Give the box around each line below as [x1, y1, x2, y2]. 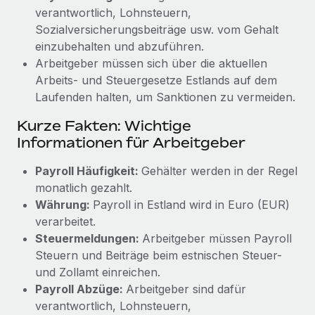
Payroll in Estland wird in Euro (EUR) [93, 197, 290, 212]
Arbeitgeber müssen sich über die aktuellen [35, 56, 267, 70]
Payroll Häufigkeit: [35, 163, 141, 178]
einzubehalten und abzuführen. [35, 39, 204, 53]
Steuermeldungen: [35, 231, 142, 245]
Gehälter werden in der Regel [141, 163, 297, 178]
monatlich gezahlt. [35, 180, 132, 195]
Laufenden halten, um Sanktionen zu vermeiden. [35, 89, 295, 104]
